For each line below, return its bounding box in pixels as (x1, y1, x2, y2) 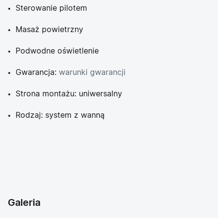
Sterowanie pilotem (16, 4, 87, 12)
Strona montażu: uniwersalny (16, 90, 122, 98)
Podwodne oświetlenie (16, 47, 99, 55)
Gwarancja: (16, 69, 59, 76)
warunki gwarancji (59, 69, 126, 76)
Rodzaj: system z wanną (16, 111, 105, 119)
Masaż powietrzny (16, 26, 83, 34)
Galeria (8, 198, 40, 208)
